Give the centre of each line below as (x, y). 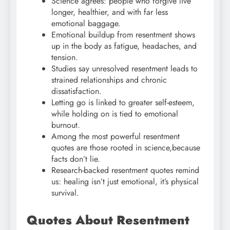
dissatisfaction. (76, 91)
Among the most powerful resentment (116, 136)
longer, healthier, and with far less (110, 12)
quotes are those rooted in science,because (126, 147)
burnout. (66, 125)
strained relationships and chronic (109, 80)
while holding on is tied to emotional (115, 113)
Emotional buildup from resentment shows (123, 34)
